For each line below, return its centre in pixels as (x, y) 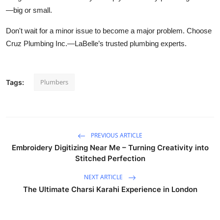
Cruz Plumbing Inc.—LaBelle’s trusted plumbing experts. (96, 44)
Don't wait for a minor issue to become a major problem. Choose (109, 31)
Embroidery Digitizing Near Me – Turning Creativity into (110, 148)
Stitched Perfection (110, 159)
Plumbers (54, 82)
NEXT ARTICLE (104, 177)
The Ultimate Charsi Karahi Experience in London (110, 190)
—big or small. (29, 10)
